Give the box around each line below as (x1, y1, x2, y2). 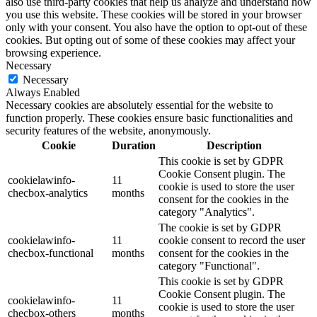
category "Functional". (158, 260, 260, 272)
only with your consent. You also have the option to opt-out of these (6, 21, 307, 34)
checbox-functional (8, 247, 93, 260)
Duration (112, 139, 156, 152)
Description (206, 139, 262, 152)
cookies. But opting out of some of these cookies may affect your (6, 34, 295, 47)
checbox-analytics (8, 187, 88, 200)
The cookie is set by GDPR (158, 221, 282, 234)
